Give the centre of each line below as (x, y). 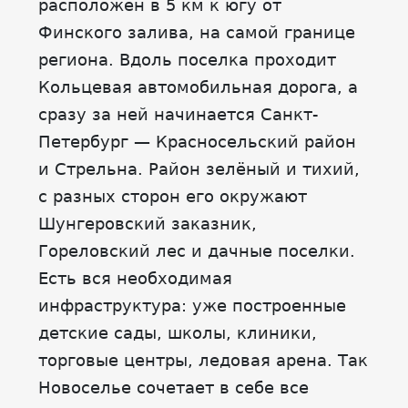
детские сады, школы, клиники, (178, 333)
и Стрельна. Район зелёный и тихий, (199, 169)
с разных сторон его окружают (173, 196)
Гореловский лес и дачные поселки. (197, 251)
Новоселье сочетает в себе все (173, 388)
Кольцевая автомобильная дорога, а (198, 87)
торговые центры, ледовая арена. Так (203, 360)
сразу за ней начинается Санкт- (178, 114)
